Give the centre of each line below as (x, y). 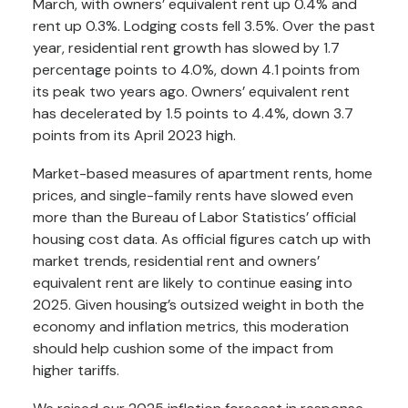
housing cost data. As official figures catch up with (202, 239)
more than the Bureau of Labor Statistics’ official (194, 217)
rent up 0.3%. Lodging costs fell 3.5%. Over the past (204, 26)
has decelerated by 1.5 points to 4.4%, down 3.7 (193, 113)
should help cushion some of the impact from (183, 348)
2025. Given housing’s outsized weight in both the (199, 305)
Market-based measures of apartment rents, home (203, 173)
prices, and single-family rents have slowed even (193, 195)
